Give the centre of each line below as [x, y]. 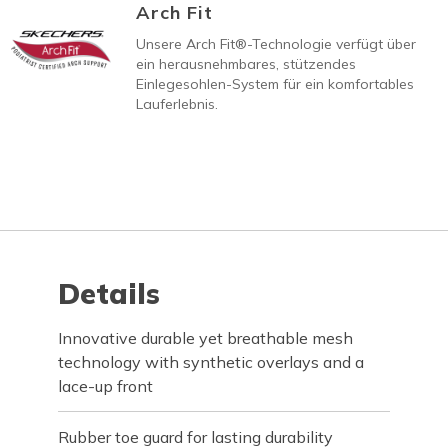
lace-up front [106, 386]
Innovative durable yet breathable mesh [206, 338]
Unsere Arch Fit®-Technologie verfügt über [275, 44]
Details [109, 293]
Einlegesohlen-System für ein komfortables [274, 84]
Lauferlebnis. [176, 104]
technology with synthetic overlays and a [211, 362]
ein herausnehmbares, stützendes [245, 64]
